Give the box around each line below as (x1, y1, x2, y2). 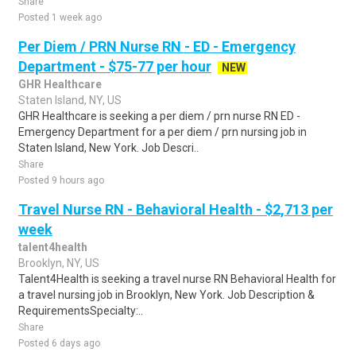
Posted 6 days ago (18, 338, 100, 349)
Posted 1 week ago (18, 12, 102, 23)
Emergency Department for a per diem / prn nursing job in (18, 126, 307, 138)
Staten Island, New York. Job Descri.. (18, 141, 199, 154)
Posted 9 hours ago (18, 175, 104, 186)
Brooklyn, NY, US (18, 257, 99, 269)
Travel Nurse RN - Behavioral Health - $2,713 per (18, 201, 333, 218)
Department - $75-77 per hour (18, 58, 211, 75)
